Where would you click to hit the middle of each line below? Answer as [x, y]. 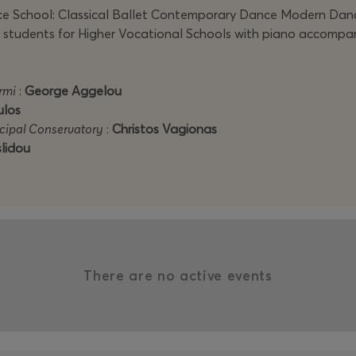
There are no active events [178, 275]
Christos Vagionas [164, 129]
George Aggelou [73, 91]
